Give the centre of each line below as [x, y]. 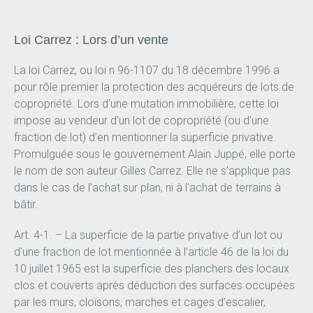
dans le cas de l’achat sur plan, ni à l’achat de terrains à [147, 188]
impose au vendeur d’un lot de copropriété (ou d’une [141, 121]
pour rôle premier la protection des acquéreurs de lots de [154, 87]
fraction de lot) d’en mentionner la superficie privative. [145, 138]
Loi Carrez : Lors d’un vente [91, 40]
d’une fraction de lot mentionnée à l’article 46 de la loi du [151, 252]
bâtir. [26, 205]
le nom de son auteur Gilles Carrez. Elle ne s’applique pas [152, 171]
